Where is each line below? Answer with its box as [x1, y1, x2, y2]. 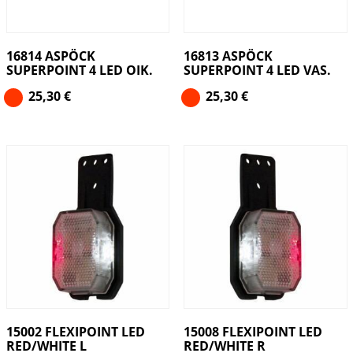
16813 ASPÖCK [183, 47, 273, 65]
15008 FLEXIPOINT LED [183, 323, 322, 341]
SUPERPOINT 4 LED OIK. [6, 61, 153, 80]
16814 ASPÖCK [6, 47, 95, 65]
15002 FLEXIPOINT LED [6, 323, 145, 341]
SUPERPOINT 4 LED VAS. [183, 61, 331, 80]
